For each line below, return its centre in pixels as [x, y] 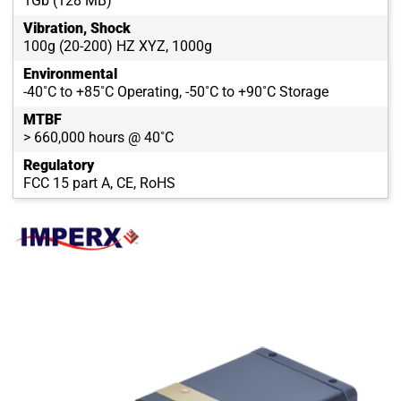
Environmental [70, 74]
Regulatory [59, 166]
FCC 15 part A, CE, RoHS [99, 183]
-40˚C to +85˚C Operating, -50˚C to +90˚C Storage [176, 92]
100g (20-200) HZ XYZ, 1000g [118, 47]
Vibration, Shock [77, 29]
